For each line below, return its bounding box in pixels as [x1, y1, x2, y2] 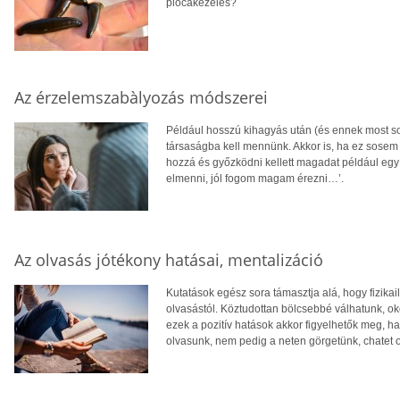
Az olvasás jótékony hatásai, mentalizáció [14, 249, 323, 271]
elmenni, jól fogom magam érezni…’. [166, 172, 344, 186]
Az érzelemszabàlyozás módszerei [14, 87, 268, 109]
